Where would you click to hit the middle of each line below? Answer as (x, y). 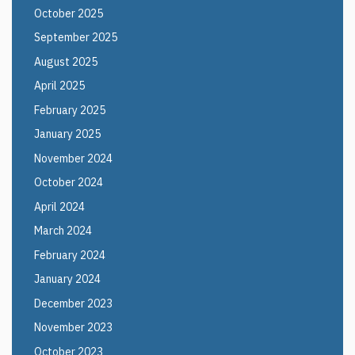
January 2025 (67, 134)
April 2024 (59, 206)
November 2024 (73, 158)
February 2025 (70, 110)
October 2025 (69, 13)
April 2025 (59, 86)
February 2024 (70, 255)
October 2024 (69, 182)
